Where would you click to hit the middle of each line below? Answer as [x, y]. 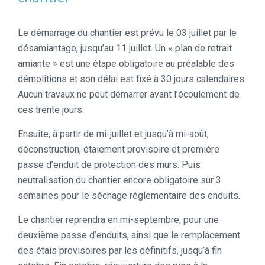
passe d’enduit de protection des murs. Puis [109, 165]
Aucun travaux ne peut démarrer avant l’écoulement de [129, 95]
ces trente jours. [51, 110]
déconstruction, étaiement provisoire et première [119, 150]
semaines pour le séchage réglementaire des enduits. [129, 196]
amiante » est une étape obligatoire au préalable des [126, 64]
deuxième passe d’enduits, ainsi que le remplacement [129, 235]
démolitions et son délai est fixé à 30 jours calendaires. [132, 79]
